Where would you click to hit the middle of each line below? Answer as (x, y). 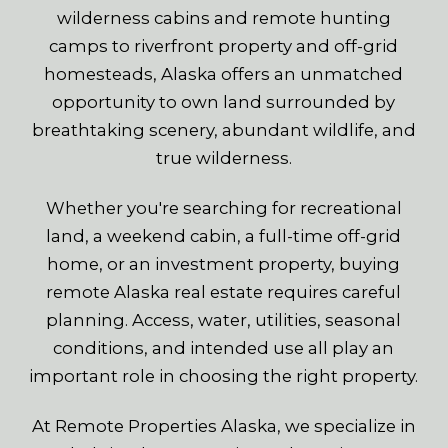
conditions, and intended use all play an (224, 348)
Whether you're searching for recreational (223, 208)
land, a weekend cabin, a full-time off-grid (224, 236)
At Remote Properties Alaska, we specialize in (223, 426)
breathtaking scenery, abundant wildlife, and (223, 130)
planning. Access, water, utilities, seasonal (224, 320)
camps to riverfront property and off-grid (224, 46)
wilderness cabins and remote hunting (223, 18)
